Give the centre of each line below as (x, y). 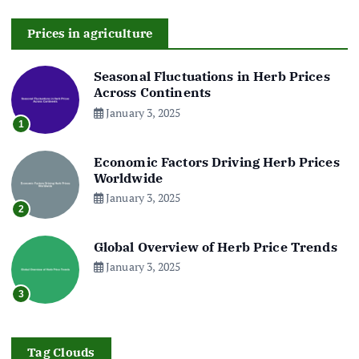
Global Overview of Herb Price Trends (215, 246)
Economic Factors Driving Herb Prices (216, 161)
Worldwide (128, 177)
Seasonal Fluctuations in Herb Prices (212, 77)
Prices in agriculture (90, 33)
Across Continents (152, 93)
